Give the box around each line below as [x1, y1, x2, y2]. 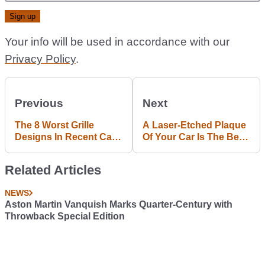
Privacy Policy [5, 53, 76, 65]
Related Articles [5, 163, 101, 177]
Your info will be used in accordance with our [5, 35, 230, 48]
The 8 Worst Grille [15, 120, 94, 130]
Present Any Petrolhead [143, 144, 250, 154]
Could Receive [143, 156, 208, 166]
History [15, 144, 47, 154]
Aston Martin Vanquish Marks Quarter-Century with [5, 199, 232, 209]
